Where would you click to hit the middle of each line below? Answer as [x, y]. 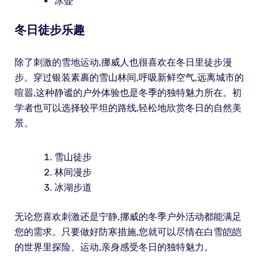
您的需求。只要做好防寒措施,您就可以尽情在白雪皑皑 [128, 232]
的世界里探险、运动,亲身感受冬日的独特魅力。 [114, 247]
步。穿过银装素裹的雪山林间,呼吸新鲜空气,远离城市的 [129, 77]
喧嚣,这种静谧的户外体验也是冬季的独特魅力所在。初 [128, 92]
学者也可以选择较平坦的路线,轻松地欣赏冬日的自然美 [128, 108]
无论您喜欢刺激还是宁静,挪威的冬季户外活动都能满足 [128, 216]
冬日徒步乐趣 [49, 30]
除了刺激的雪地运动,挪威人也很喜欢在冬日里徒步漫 [123, 62]
